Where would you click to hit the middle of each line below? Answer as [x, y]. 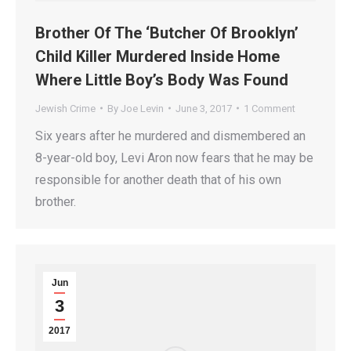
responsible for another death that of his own [158, 179]
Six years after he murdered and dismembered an [170, 136]
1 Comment [270, 108]
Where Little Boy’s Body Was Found [162, 80]
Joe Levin [142, 108]
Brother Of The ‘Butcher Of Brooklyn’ [167, 33]
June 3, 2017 [204, 108]
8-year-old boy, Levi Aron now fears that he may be [174, 157]
